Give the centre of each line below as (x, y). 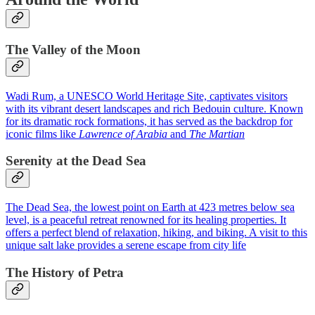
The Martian (217, 134)
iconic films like (42, 134)
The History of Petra (65, 272)
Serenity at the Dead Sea (76, 161)
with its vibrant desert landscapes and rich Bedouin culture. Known (154, 108)
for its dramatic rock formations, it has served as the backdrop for (149, 121)
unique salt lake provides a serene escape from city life (126, 245)
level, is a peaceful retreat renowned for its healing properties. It (146, 220)
